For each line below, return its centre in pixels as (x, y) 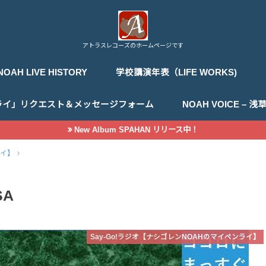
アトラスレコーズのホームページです (133, 45)
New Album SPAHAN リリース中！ (137, 130)
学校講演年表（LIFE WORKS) (176, 72)
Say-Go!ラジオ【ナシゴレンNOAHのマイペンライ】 (175, 237)
